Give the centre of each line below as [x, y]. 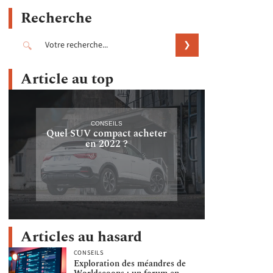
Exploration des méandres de [129, 264]
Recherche [56, 18]
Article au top [67, 79]
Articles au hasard [81, 237]
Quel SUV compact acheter [106, 133]
